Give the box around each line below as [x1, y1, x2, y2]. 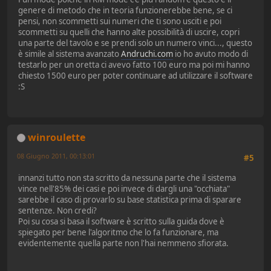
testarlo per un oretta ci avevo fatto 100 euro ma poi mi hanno [18, 59, 250, 71]
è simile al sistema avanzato [18, 48, 121, 60]
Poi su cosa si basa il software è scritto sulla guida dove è [18, 215, 224, 227]
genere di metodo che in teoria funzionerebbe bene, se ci [18, 5, 232, 16]
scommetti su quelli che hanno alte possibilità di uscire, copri [18, 27, 240, 38]
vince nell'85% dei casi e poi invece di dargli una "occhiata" [18, 183, 230, 194]
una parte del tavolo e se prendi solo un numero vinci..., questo [18, 38, 252, 49]
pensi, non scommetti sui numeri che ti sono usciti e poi [18, 16, 221, 27]
